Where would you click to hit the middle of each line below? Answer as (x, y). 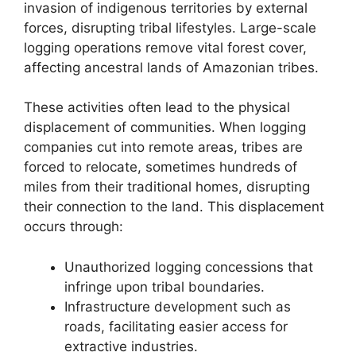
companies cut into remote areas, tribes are (163, 147)
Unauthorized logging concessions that (189, 267)
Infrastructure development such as (178, 306)
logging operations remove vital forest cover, (165, 47)
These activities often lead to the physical (157, 107)
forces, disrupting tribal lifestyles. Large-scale (170, 27)
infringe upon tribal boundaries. (164, 286)
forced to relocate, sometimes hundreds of (161, 167)
